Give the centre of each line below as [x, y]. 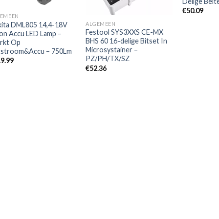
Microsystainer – [112, 50]
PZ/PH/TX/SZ [108, 59]
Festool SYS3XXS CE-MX [125, 32]
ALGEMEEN [101, 23]
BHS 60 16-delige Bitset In [127, 41]
